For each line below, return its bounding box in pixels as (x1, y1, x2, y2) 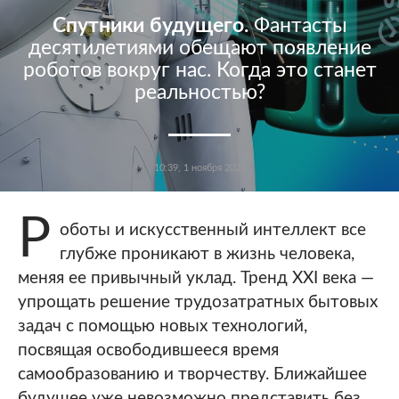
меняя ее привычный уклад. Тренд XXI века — (18, 270, 374, 288)
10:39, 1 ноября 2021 (153, 163, 246, 174)
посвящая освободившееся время (18, 342, 279, 360)
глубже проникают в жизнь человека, (60, 246, 354, 264)
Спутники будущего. (52, 15, 248, 37)
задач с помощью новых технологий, (18, 318, 307, 336)
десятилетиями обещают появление (28, 37, 371, 59)
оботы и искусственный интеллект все (60, 222, 366, 240)
